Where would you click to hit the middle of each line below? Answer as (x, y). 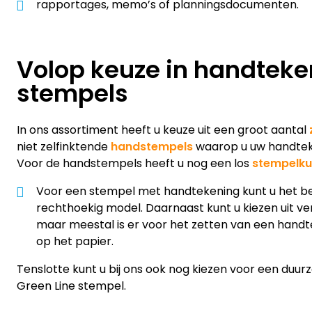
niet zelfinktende (64, 146)
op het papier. (75, 241)
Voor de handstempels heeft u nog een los (134, 163)
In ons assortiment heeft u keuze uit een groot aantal (163, 130)
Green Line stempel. (71, 286)
